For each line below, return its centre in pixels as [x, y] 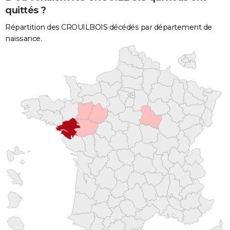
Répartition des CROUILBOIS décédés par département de [109, 27]
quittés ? [26, 11]
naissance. [23, 38]
